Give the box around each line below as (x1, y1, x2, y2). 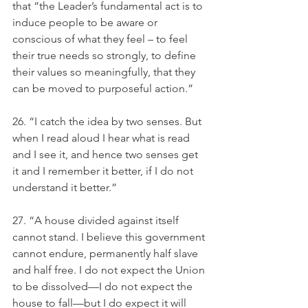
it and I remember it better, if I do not (12, 164, 196, 177)
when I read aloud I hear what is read (12, 131, 192, 144)
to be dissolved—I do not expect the (12, 280, 195, 293)
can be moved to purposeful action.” (12, 82, 196, 95)
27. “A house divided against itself (12, 214, 181, 227)
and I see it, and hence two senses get (12, 148, 201, 161)
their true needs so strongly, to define (12, 49, 199, 62)
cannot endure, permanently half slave (12, 247, 201, 260)
